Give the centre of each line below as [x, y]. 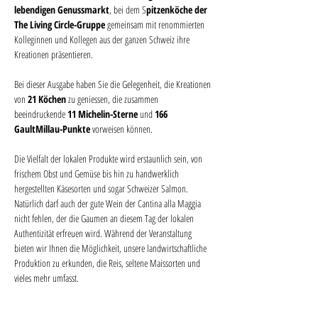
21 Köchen [47, 99]
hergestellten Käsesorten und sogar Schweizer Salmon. [102, 189]
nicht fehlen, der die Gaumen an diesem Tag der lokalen [105, 219]
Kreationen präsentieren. [54, 55]
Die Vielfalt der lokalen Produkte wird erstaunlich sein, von [109, 159]
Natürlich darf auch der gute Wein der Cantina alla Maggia [109, 204]
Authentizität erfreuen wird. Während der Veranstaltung [104, 234]
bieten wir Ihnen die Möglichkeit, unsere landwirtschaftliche [111, 248]
